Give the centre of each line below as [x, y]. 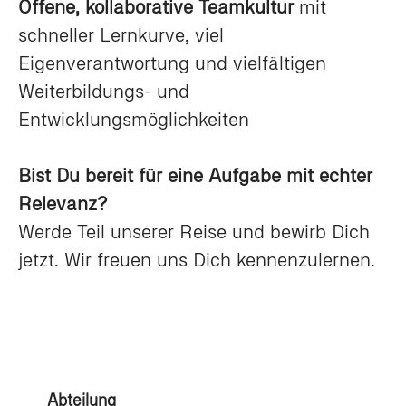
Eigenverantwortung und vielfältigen [172, 63]
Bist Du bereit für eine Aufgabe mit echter [195, 175]
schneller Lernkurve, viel [121, 35]
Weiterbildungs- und [104, 91]
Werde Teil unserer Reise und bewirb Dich [194, 232]
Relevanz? [63, 203]
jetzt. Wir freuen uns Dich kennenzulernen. [197, 260]
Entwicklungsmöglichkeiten [134, 119]
